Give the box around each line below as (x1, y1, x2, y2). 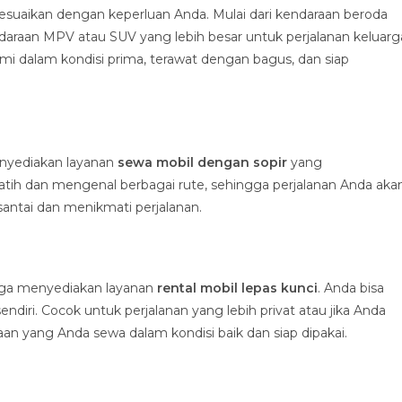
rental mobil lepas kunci (157, 280, 318, 296)
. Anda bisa (318, 280, 384, 296)
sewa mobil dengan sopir (118, 154, 287, 170)
